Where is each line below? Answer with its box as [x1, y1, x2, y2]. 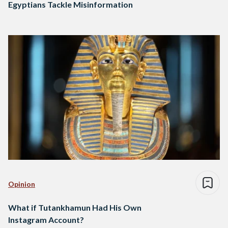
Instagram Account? [8, 215, 84, 225]
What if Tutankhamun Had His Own [8, 203, 141, 213]
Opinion [8, 180, 35, 189]
